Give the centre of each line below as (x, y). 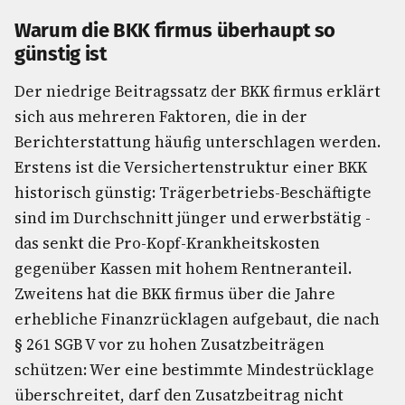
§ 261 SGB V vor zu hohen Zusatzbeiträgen (170, 344)
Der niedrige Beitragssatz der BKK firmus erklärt (198, 91)
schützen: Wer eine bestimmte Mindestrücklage (194, 370)
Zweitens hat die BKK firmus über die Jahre (175, 294)
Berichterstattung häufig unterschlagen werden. (198, 142)
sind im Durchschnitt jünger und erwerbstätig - (193, 218)
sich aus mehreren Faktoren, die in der (161, 117)
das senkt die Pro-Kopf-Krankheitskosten (167, 243)
